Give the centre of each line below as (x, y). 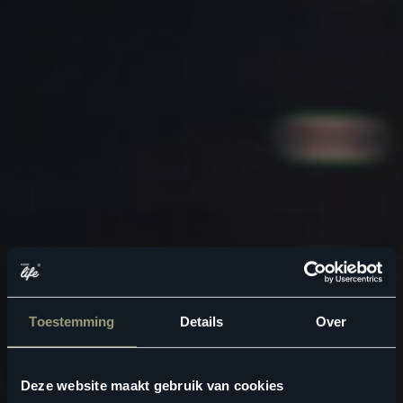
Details (201, 322)
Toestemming (72, 322)
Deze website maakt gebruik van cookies (152, 386)
